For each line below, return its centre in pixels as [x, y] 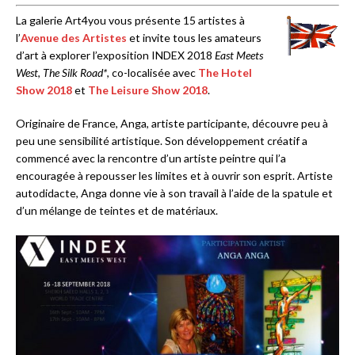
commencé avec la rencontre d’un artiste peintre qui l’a [151, 158]
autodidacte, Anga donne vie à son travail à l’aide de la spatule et [174, 193]
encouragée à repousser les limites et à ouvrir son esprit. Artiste [174, 176]
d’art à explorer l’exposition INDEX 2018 [115, 55]
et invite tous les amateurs [194, 38]
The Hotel [225, 73]
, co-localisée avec [153, 73]
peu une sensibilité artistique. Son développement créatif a [162, 141]
